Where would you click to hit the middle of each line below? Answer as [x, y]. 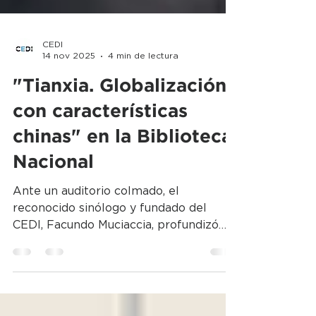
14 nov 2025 [69, 112]
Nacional [53, 219]
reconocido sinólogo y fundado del [110, 265]
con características [100, 168]
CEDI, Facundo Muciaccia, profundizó [116, 281]
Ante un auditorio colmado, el [96, 248]
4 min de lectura [143, 112]
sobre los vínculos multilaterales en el [120, 298]
